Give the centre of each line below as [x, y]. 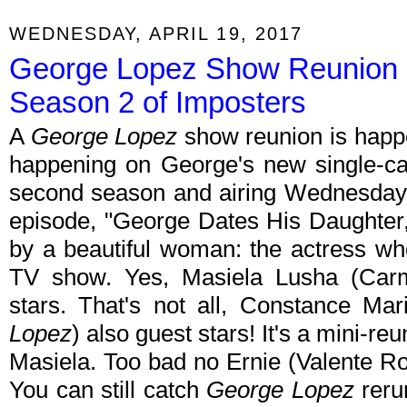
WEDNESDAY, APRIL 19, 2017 [156, 33]
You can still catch [108, 390]
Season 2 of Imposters [158, 103]
